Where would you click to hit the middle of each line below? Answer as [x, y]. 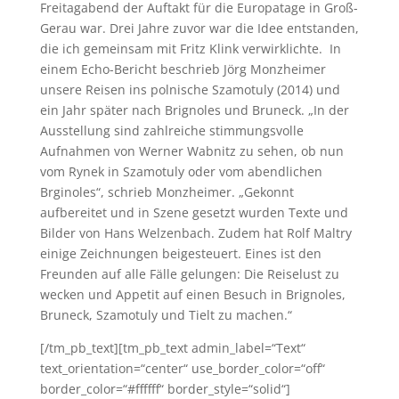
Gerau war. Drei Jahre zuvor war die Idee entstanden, [199, 28]
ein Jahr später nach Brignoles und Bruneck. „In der [194, 110]
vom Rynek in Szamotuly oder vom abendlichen [181, 171]
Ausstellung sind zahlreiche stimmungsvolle [171, 130]
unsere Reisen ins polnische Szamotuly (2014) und [190, 90]
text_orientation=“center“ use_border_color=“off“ [182, 368]
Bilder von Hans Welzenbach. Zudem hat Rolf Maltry [195, 233]
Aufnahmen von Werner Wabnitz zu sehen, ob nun [191, 151]
